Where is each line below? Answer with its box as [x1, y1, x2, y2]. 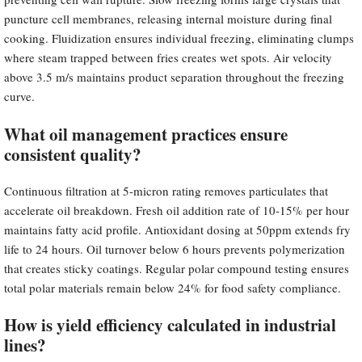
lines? [4, 333, 46, 358]
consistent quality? [4, 141, 141, 166]
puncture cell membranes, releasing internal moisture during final [4, 11, 332, 27]
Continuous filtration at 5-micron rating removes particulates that [4, 182, 328, 199]
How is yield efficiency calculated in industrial [4, 313, 336, 338]
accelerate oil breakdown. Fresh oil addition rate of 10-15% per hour [4, 201, 349, 218]
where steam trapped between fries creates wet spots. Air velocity [4, 49, 332, 66]
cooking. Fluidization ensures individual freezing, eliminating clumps [4, 30, 354, 47]
